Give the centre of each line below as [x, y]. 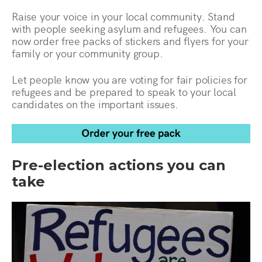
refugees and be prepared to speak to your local [124, 92]
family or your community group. [87, 53]
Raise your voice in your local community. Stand [123, 16]
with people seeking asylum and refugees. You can [129, 29]
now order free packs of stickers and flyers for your [130, 41]
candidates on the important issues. [95, 104]
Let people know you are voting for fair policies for [130, 80]
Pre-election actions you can [119, 166]
